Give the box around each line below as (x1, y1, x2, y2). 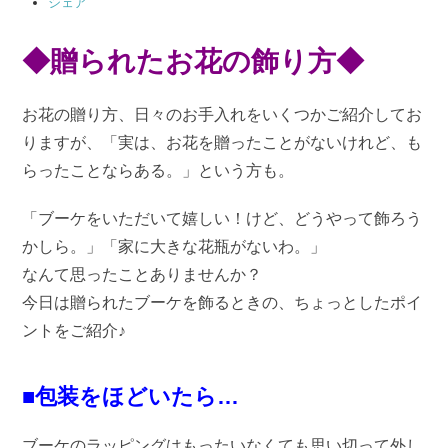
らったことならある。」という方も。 (22, 161, 295, 179)
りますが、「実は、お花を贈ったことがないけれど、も (22, 133, 423, 151)
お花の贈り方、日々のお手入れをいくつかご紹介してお (22, 105, 423, 123)
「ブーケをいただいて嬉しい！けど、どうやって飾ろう (22, 209, 423, 227)
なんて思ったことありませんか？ (22, 265, 263, 283)
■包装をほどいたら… (22, 383, 240, 409)
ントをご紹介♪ (22, 321, 127, 339)
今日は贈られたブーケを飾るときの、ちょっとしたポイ (22, 293, 423, 311)
